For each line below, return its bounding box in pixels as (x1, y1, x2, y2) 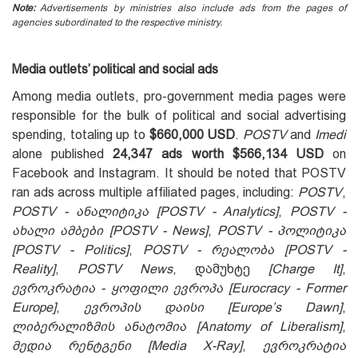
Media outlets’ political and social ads (12, 62, 218, 77)
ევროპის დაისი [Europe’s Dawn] (84, 300, 342, 315)
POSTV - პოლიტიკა (217, 224, 347, 238)
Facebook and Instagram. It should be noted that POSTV (12, 166, 346, 181)
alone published (12, 147, 113, 161)
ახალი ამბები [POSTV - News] (12, 224, 209, 238)
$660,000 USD (149, 128, 236, 142)
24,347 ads (113, 147, 183, 161)
